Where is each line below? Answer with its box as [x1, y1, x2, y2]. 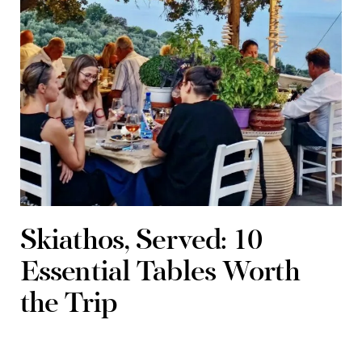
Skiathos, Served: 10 [20, 228, 263, 257]
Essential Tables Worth [20, 259, 300, 288]
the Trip [20, 291, 117, 320]
